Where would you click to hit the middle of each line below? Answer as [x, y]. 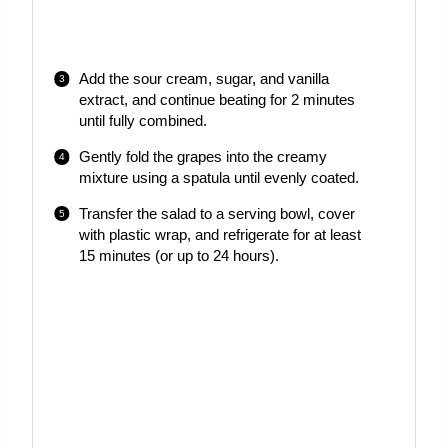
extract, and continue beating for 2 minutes [216, 99]
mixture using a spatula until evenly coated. [218, 177]
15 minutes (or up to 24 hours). [178, 255]
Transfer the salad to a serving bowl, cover [216, 213]
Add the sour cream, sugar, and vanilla [203, 78]
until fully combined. [142, 120]
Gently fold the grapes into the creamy [202, 156]
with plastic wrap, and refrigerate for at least [219, 234]
